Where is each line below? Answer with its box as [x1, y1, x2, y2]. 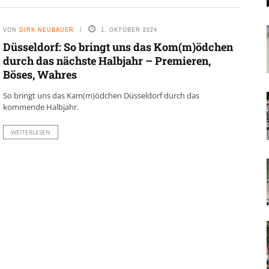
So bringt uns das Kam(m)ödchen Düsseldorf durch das [2, 90, 199, 101]
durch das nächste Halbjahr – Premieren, [2, 53, 211, 68]
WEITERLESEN [10, 128, 50, 137]
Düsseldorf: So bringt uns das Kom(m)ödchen [2, 40, 233, 55]
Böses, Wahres [2, 67, 77, 82]
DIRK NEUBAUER [19, 25, 74, 34]
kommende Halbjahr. [2, 101, 79, 113]
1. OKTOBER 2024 [100, 25, 157, 34]
